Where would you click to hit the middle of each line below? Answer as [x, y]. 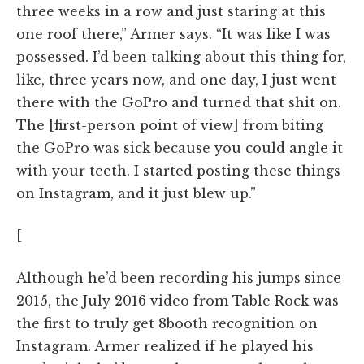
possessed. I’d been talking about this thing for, [181, 56]
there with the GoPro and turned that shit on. [179, 102]
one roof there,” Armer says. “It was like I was [173, 34]
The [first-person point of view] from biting [170, 125]
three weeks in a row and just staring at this [171, 11]
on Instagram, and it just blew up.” [136, 193]
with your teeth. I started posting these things [178, 170]
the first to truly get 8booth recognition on [167, 323]
